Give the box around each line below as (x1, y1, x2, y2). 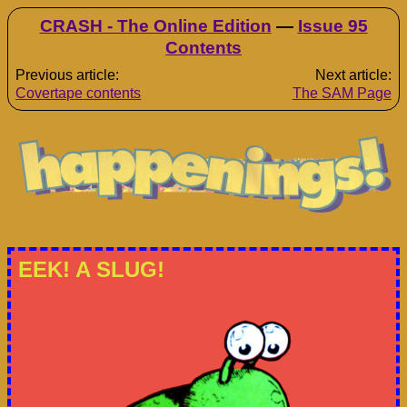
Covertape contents (15, 85, 142, 102)
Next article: (314, 67, 392, 84)
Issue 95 (297, 16, 368, 35)
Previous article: (15, 67, 120, 84)
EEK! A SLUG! (18, 256, 164, 282)
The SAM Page (292, 85, 392, 102)
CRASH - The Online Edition (39, 16, 272, 35)
